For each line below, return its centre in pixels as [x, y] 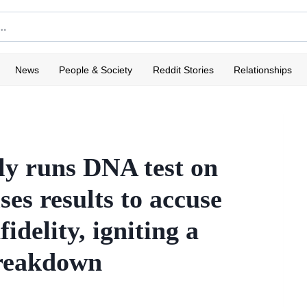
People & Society [96, 70]
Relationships [263, 70]
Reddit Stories [183, 70]
